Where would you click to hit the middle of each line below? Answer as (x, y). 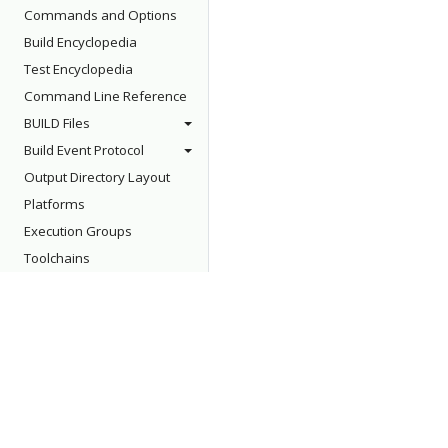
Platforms (54, 204)
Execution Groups (78, 231)
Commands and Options (100, 15)
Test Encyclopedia (78, 69)
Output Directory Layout (97, 177)
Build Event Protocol (84, 150)
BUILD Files (57, 123)
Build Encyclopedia (80, 42)
